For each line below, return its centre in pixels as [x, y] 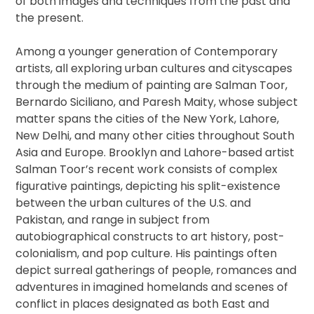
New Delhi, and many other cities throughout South [155, 135]
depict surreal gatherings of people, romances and [156, 270]
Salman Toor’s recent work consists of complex [147, 169]
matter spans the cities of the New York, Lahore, [148, 118]
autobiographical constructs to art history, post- [150, 236]
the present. [50, 18]
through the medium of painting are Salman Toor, [152, 85]
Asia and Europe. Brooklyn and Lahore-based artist [155, 152]
